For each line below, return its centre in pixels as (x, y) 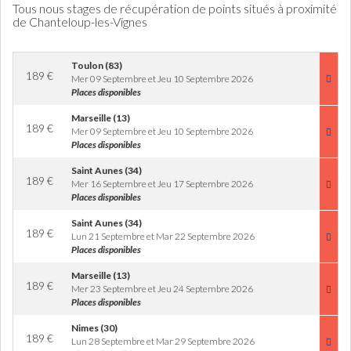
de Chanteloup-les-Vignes (80, 22)
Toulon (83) (97, 65)
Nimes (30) (94, 328)
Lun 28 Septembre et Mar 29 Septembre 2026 (163, 341)
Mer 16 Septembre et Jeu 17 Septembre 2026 (162, 184)
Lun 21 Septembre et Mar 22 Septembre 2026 (163, 236)
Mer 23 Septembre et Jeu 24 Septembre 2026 (162, 289)
